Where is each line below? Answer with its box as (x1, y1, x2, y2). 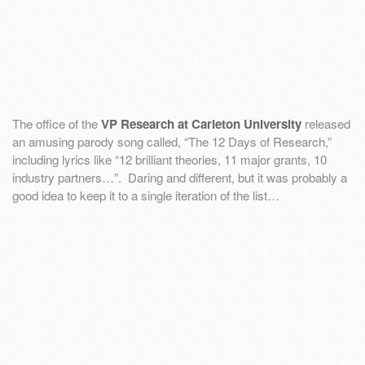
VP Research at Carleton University (101, 114, 301, 133)
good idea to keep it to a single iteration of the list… (12, 186, 279, 204)
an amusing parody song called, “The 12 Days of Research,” (12, 132, 332, 150)
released (301, 114, 350, 132)
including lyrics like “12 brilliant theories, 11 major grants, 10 (12, 150, 327, 168)
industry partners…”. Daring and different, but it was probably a (12, 168, 347, 186)
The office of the (12, 114, 101, 132)
